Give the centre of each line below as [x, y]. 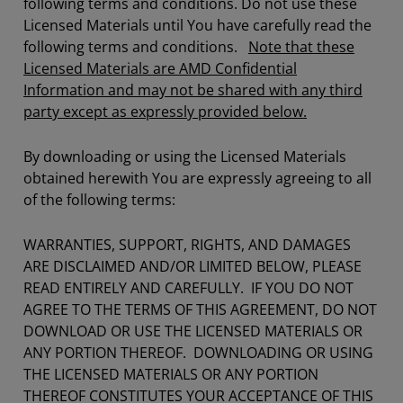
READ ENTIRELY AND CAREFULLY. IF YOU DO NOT [188, 288]
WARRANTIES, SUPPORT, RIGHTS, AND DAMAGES [187, 245]
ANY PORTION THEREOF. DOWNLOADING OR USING [198, 353]
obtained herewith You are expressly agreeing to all [197, 178]
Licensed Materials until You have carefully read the [197, 25]
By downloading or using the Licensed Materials [185, 157]
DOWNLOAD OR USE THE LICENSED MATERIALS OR [193, 331]
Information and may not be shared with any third [193, 90]
